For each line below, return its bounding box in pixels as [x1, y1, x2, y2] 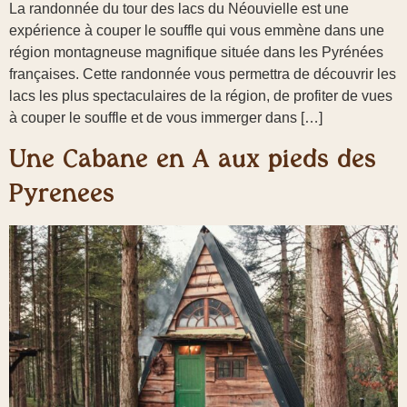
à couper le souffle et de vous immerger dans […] [9, 109, 323, 125]
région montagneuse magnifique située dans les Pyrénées [9, 44, 383, 60]
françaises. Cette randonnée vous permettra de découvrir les [9, 65, 396, 82]
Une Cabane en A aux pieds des [9, 144, 376, 172]
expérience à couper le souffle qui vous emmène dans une [9, 22, 384, 38]
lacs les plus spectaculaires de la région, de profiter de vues [9, 87, 392, 104]
